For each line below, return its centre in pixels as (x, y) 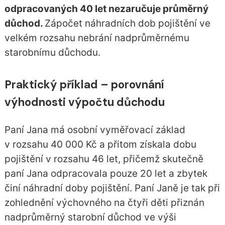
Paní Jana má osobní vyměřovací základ (95, 130)
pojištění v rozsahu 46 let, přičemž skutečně (104, 159)
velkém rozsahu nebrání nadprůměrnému (97, 38)
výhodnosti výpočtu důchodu (84, 102)
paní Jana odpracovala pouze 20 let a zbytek (106, 173)
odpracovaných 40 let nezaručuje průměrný (106, 9)
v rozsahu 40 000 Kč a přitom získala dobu (100, 144)
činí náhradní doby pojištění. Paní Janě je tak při (112, 188)
